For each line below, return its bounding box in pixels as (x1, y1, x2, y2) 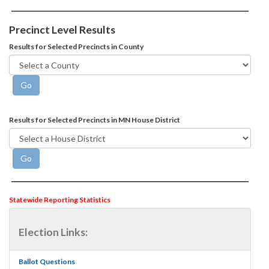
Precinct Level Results (9, 23, 115, 37)
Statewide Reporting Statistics (9, 195, 110, 205)
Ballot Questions (19, 257, 75, 267)
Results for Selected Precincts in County (9, 42, 144, 52)
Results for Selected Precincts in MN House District (9, 115, 180, 125)
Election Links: (19, 226, 88, 239)
